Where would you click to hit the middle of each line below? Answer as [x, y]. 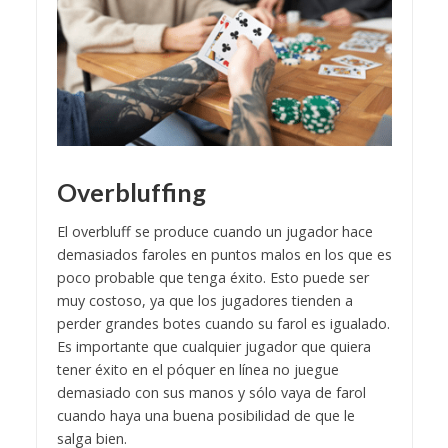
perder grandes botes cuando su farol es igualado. [223, 324]
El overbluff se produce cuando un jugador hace [214, 232]
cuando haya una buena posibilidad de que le [205, 416]
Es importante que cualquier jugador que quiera [213, 347]
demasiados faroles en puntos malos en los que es [224, 255]
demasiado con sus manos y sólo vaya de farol [211, 393]
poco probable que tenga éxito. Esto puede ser [212, 278]
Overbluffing [131, 191]
